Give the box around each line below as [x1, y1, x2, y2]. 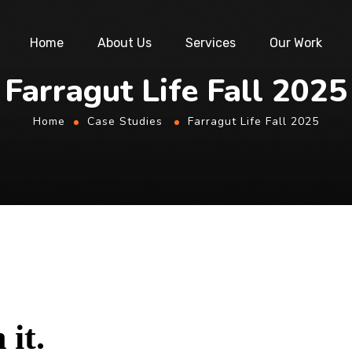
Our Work [269, 35, 322, 50]
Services [185, 35, 236, 50]
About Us [97, 35, 152, 50]
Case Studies [87, 114, 163, 129]
